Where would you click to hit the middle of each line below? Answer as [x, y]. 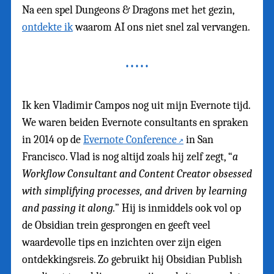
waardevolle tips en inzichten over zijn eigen [122, 242]
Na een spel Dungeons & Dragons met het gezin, [128, 10]
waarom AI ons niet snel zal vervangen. [161, 27]
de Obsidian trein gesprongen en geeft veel [116, 225]
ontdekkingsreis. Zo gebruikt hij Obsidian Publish [132, 259]
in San [198, 139]
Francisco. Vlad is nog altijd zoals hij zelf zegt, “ [127, 157]
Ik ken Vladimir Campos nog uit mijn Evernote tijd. [136, 105]
